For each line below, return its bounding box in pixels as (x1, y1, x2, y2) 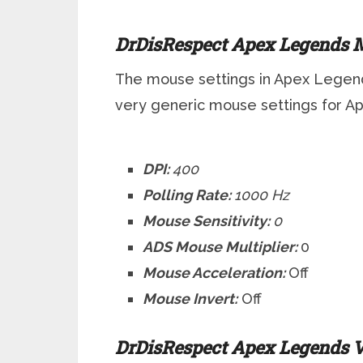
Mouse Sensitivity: (143, 212, 274, 230)
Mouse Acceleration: (143, 264, 289, 282)
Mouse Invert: (143, 290, 238, 308)
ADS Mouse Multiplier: (143, 238, 301, 256)
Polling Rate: (143, 186, 235, 204)
